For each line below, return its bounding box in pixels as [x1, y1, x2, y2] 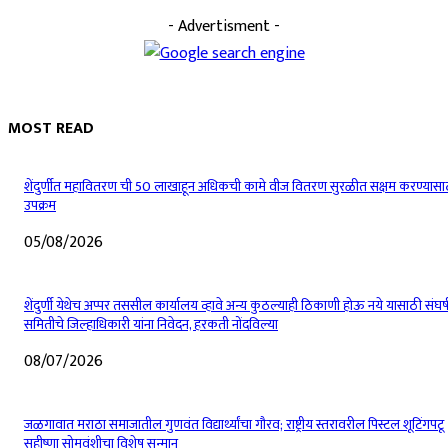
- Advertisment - [168, 13, 280, 40]
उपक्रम [24, 194, 56, 218]
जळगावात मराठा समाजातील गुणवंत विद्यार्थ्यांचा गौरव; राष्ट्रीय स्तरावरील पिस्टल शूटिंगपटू [24, 413, 444, 437]
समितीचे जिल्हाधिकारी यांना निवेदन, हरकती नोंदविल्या [24, 313, 278, 337]
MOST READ [8, 115, 94, 142]
